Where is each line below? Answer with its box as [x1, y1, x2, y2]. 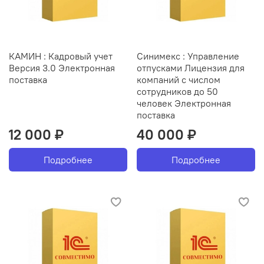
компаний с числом [137, 73, 220, 85]
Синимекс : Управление [137, 49, 239, 62]
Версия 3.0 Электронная [9, 61, 115, 74]
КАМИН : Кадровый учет [9, 49, 113, 62]
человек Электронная [137, 97, 231, 109]
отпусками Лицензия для [137, 61, 245, 74]
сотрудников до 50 [137, 85, 218, 97]
